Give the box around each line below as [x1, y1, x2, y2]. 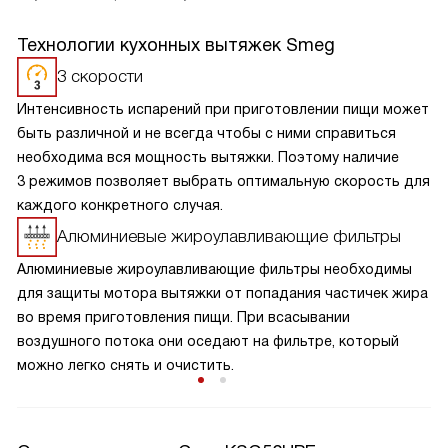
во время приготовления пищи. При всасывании [17, 309, 350, 325]
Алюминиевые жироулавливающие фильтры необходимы [17, 261, 412, 277]
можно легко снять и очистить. [17, 357, 234, 373]
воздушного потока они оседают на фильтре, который [17, 333, 399, 349]
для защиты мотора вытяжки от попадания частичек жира [17, 285, 428, 301]
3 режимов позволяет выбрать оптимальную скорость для [17, 173, 430, 189]
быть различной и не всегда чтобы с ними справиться [17, 125, 396, 141]
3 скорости [57, 67, 143, 86]
